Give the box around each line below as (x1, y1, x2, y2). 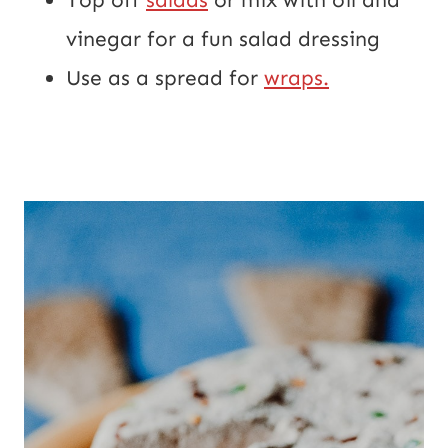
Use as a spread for (66, 64, 264, 91)
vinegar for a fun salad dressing (66, 25, 380, 52)
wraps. (264, 64, 329, 91)
